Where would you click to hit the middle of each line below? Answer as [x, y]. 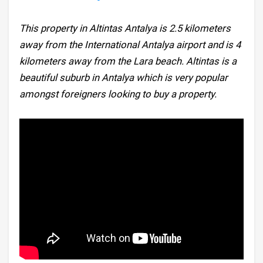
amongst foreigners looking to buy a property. [118, 94]
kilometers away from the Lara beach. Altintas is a [128, 61]
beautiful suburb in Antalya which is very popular [124, 78]
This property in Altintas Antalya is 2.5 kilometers [125, 28]
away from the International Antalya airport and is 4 [130, 45]
